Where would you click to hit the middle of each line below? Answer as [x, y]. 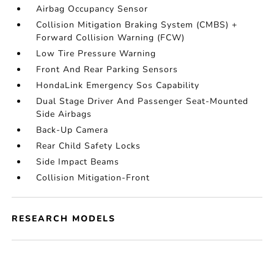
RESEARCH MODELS [64, 219]
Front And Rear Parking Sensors [107, 69]
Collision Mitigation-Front [93, 178]
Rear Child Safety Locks [89, 146]
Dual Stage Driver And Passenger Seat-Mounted [143, 101]
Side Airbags [64, 114]
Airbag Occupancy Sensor [92, 9]
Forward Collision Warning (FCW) [111, 38]
